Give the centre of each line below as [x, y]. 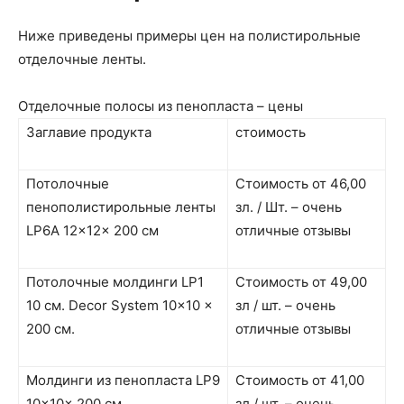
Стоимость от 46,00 [301, 183]
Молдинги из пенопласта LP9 [123, 380]
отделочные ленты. [82, 59]
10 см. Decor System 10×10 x [119, 305]
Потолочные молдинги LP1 [115, 281]
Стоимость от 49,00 [301, 281]
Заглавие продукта [89, 132]
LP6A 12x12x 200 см [92, 230]
